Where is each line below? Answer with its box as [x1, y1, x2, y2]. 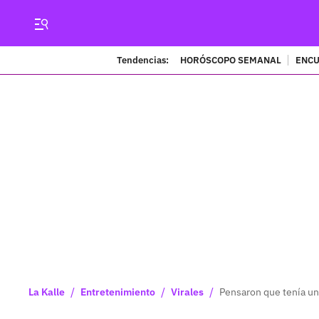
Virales [171, 286, 204, 298]
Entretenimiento [80, 286, 155, 298]
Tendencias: [116, 53, 169, 66]
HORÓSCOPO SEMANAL [179, 53, 281, 66]
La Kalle [28, 286, 65, 298]
